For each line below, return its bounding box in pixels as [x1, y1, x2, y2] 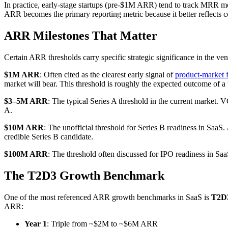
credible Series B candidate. [4, 132, 93, 141]
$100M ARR [4, 149, 48, 158]
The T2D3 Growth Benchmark [4, 168, 164, 182]
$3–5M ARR [4, 96, 48, 105]
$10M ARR [4, 123, 44, 132]
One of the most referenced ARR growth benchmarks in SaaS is [4, 192, 211, 202]
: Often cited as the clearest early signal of [40, 70, 175, 79]
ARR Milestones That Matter [4, 28, 157, 42]
